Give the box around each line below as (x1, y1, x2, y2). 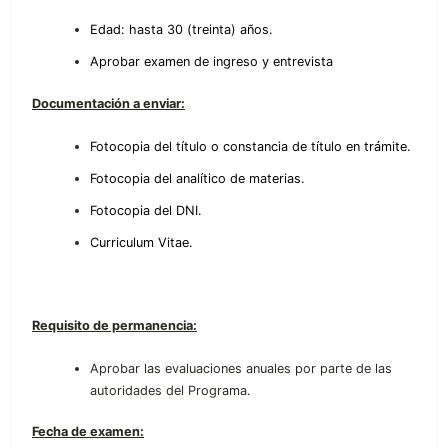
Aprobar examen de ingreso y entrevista (90, 54, 334, 70)
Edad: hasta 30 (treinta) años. (90, 22, 274, 38)
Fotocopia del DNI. (90, 202, 203, 218)
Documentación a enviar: (32, 96, 185, 112)
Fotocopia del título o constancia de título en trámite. (90, 138, 412, 154)
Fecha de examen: (32, 423, 144, 439)
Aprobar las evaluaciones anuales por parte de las (90, 360, 393, 376)
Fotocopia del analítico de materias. (90, 170, 306, 186)
